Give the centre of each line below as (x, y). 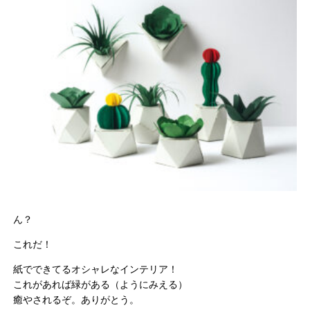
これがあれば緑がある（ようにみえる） (101, 284)
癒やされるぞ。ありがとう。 (76, 299)
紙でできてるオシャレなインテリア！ (96, 269)
